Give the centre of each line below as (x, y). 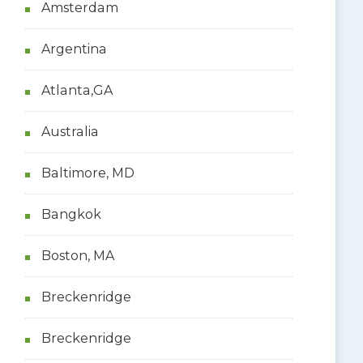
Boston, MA (77, 255)
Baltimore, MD (88, 173)
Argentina (74, 49)
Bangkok (71, 214)
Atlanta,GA (77, 90)
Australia (70, 131)
